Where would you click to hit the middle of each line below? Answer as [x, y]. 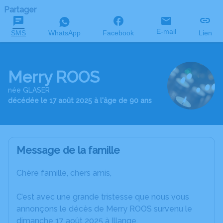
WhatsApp [64, 33]
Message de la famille [68, 150]
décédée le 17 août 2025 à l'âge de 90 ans [80, 100]
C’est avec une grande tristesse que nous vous [103, 197]
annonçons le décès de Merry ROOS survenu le [104, 209]
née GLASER [29, 90]
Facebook [118, 33]
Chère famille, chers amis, [64, 173]
